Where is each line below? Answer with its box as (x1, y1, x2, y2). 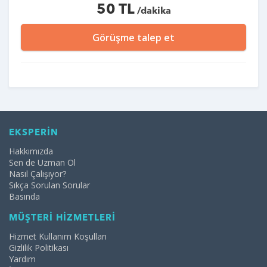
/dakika (134, 7, 171, 17)
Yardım (9, 253, 36, 265)
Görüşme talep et (92, 31, 175, 45)
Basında (9, 191, 40, 203)
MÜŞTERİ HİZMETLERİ (9, 214, 116, 223)
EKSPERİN (9, 129, 58, 138)
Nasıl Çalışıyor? (9, 168, 66, 180)
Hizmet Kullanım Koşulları (9, 231, 107, 243)
